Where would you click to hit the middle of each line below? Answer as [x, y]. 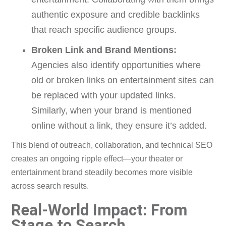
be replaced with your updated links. [104, 96]
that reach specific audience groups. [104, 30]
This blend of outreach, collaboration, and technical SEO [112, 145]
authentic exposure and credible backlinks [116, 15]
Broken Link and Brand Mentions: [104, 50]
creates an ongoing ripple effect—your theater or [97, 159]
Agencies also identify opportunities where [116, 65]
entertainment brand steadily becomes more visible [102, 173]
